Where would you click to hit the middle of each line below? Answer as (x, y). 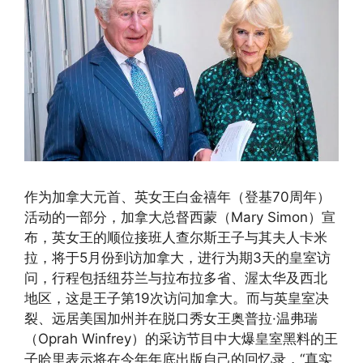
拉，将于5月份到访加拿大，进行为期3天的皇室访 (177, 258)
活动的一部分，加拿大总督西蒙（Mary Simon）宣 (180, 218)
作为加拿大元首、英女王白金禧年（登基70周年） (177, 197)
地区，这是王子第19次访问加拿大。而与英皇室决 (177, 299)
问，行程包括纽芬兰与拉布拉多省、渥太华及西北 (176, 278)
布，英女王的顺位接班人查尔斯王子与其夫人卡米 (176, 238)
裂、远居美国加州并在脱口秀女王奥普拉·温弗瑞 (171, 319)
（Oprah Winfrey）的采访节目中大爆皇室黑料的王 (181, 339)
